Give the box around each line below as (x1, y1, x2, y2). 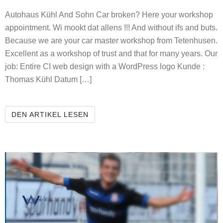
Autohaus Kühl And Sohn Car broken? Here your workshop (5, 10, 213, 19)
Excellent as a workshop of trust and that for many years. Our (5, 49, 218, 58)
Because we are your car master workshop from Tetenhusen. (5, 36, 218, 45)
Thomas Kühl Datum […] (5, 75, 92, 84)
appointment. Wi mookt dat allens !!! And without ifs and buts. (5, 23, 218, 32)
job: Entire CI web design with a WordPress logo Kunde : (5, 62, 205, 71)
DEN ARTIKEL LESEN (11, 110, 89, 118)
